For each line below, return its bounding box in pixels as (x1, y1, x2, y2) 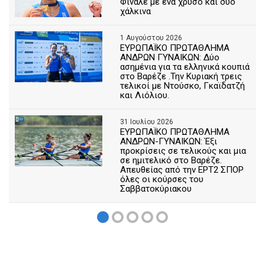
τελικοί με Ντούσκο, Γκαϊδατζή (120, 80, 245, 91)
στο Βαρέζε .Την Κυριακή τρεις (120, 70, 243, 82)
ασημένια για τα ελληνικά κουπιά (120, 61, 250, 72)
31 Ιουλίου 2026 (120, 117, 174, 126)
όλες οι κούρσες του (120, 173, 204, 185)
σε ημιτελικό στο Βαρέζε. (120, 154, 222, 166)
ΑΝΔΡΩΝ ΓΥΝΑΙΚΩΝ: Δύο (120, 51, 220, 63)
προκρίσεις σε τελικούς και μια (120, 145, 247, 156)
